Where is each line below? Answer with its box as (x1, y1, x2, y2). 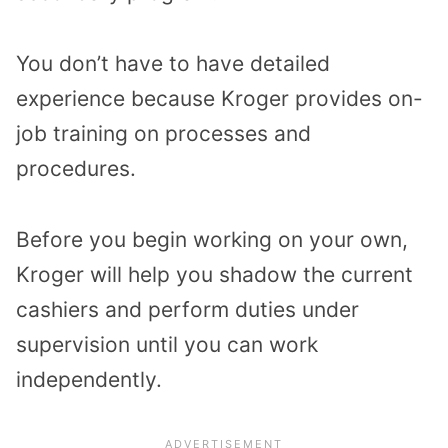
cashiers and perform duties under (16, 296, 359, 322)
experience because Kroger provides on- (16, 86, 423, 112)
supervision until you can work (16, 331, 318, 357)
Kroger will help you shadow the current (16, 261, 413, 287)
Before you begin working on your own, (16, 226, 408, 252)
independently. (16, 366, 162, 392)
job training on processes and (16, 121, 311, 147)
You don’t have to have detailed (16, 51, 330, 77)
